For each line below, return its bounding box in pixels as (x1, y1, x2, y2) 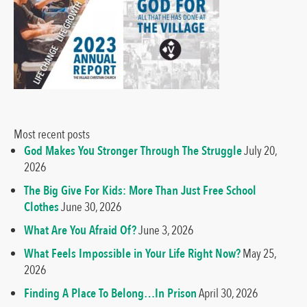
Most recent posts (14, 125, 90, 143)
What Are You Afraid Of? (24, 221, 136, 238)
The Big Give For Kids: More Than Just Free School (24, 182, 256, 199)
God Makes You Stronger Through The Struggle (24, 142, 242, 159)
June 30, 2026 (61, 198, 121, 215)
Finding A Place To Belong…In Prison (24, 284, 197, 302)
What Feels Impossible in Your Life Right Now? (24, 245, 241, 262)
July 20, (244, 142, 277, 159)
